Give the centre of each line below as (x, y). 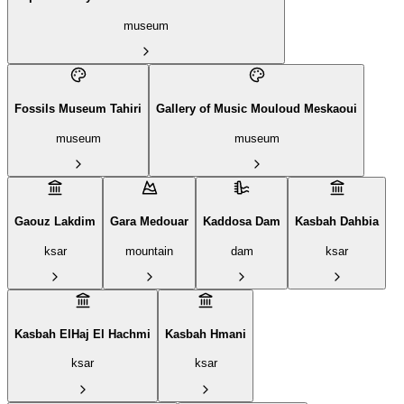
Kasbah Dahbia (337, 221)
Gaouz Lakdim (55, 221)
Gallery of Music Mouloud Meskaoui (257, 109)
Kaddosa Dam (242, 221)
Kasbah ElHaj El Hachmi (83, 334)
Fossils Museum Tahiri (78, 109)
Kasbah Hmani (206, 334)
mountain (149, 251)
